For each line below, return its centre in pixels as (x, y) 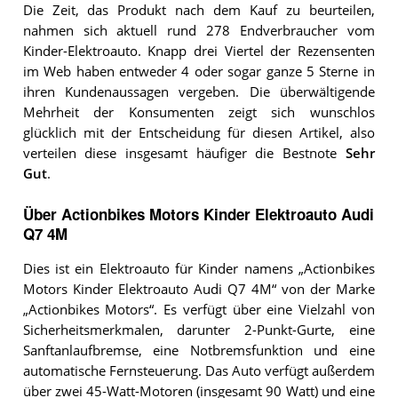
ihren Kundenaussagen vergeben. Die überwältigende (199, 92)
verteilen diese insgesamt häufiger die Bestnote (184, 153)
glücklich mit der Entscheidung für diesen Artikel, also (199, 132)
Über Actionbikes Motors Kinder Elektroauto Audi (198, 215)
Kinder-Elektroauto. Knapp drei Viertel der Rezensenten (199, 51)
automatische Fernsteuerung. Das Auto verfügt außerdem (199, 371)
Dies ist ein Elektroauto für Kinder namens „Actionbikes (199, 269)
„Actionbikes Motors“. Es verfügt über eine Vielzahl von (199, 310)
